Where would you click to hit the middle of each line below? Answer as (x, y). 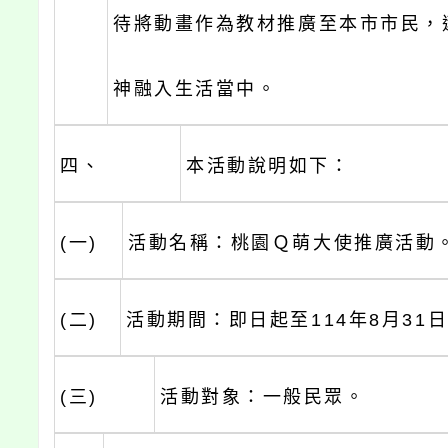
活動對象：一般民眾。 (263, 397)
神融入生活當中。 (195, 89)
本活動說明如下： (268, 166)
